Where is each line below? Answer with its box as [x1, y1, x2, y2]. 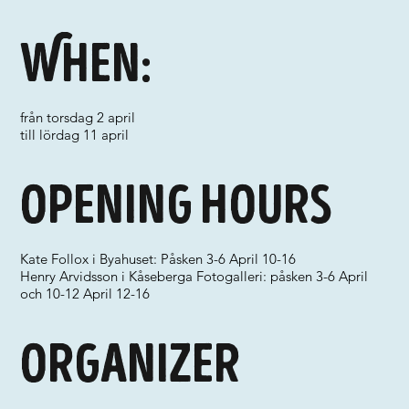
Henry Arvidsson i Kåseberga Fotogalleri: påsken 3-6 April [20, 267, 369, 285]
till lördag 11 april [20, 126, 130, 143]
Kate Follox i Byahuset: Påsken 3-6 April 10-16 [20, 250, 297, 267]
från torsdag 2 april [20, 109, 136, 126]
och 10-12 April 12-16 [20, 285, 151, 302]
